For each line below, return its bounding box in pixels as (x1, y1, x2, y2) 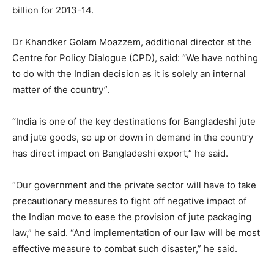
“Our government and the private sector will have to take (12, 179, 256, 191)
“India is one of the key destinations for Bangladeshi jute (12, 115, 256, 127)
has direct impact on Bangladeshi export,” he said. (12, 147, 228, 159)
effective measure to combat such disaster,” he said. (12, 242, 237, 254)
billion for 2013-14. (12, 4, 94, 16)
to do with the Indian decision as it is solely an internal (12, 67, 246, 80)
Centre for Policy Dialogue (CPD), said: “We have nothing (12, 51, 258, 64)
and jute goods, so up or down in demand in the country (12, 131, 253, 143)
